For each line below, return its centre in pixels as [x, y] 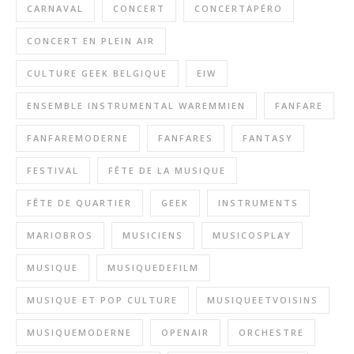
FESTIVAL [53, 170]
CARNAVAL [55, 8]
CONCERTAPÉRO [239, 8]
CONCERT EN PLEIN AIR [91, 40]
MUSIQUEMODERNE [79, 332]
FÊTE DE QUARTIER [79, 202]
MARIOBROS [60, 235]
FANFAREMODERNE [78, 137]
